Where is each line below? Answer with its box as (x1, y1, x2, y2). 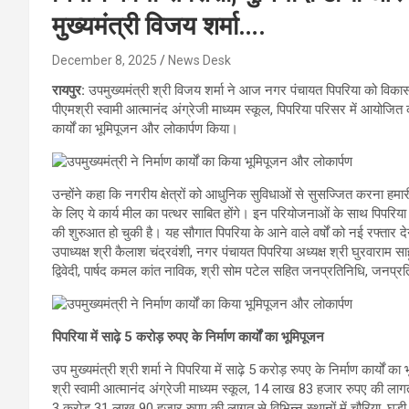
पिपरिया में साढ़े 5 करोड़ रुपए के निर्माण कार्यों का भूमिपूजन (52, 328, 324, 345)
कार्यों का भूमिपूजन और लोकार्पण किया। (52, 120, 238, 137)
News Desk (168, 52, 231, 68)
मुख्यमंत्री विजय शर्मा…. (52, 10, 266, 41)
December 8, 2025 (52, 52, 157, 68)
